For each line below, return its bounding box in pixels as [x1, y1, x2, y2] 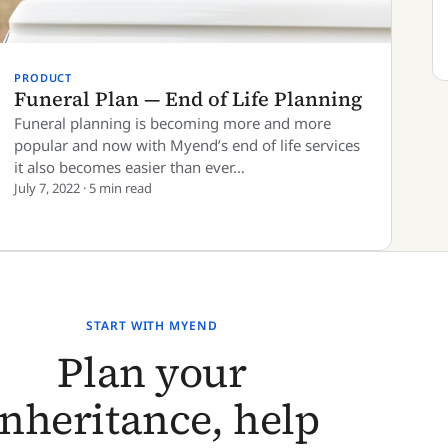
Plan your [57, 343, 247, 401]
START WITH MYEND [85, 317, 219, 334]
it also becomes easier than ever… [14, 157, 245, 177]
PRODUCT [14, 70, 73, 85]
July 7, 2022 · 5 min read [14, 179, 152, 197]
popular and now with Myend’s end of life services [14, 135, 360, 155]
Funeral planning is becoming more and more [14, 113, 331, 133]
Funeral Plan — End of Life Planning [14, 85, 362, 113]
